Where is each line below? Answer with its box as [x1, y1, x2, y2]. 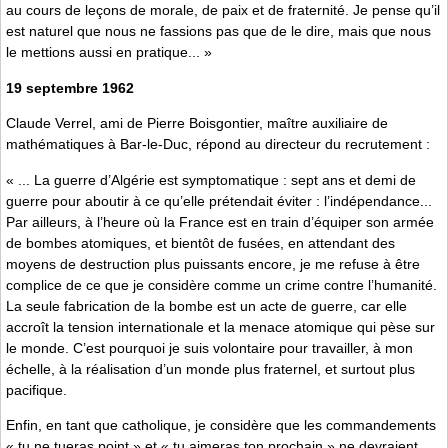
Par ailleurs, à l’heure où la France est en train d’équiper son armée [6, 213, 434, 230]
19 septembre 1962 [6, 79, 134, 96]
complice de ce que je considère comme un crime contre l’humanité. [6, 276, 437, 293]
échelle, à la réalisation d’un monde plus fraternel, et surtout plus [6, 360, 415, 377]
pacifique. [6, 381, 67, 398]
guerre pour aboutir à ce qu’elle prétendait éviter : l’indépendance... [6, 192, 432, 209]
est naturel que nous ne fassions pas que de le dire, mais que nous [6, 23, 431, 40]
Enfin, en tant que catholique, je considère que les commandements [6, 416, 436, 433]
